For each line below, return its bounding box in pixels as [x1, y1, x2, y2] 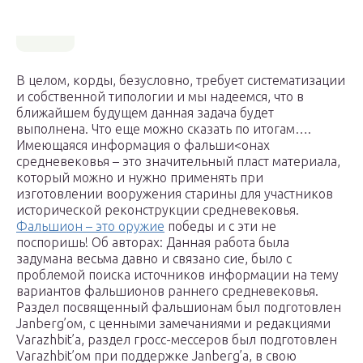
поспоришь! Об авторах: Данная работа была [16, 235, 289, 250]
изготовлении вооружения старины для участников [16, 186, 333, 202]
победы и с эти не [164, 219, 276, 234]
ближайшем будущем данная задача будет [16, 105, 274, 121]
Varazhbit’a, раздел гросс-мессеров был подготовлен [16, 332, 337, 348]
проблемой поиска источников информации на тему [16, 267, 339, 283]
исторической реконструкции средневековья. [16, 203, 299, 218]
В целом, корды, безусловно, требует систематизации [16, 73, 345, 88]
